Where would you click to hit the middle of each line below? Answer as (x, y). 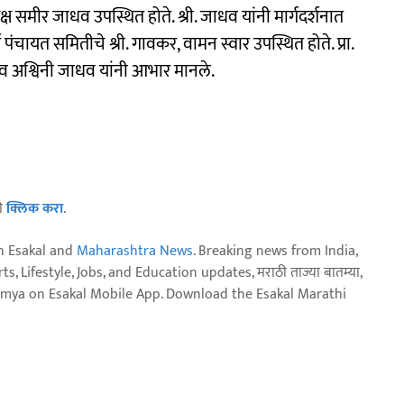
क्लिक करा (35, 208)
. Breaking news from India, (275, 251)
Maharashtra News (135, 251)
